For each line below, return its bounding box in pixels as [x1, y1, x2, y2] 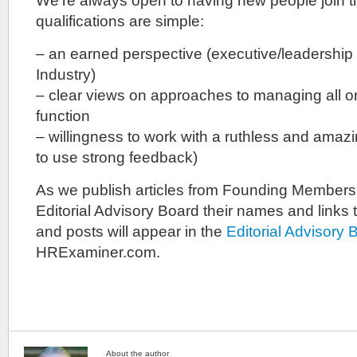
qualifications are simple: [36, 13, 204, 29]
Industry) [36, 66, 96, 83]
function [36, 108, 90, 124]
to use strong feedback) [36, 149, 198, 166]
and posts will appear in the [36, 223, 226, 240]
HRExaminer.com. [36, 244, 160, 261]
